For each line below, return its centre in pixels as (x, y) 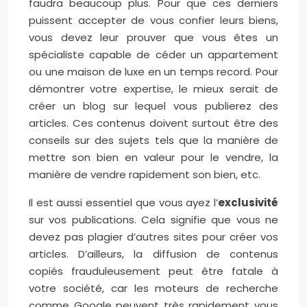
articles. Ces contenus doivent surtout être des (153, 123)
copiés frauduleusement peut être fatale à (153, 271)
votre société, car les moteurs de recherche (153, 288)
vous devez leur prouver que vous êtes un (153, 37)
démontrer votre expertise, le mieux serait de (153, 89)
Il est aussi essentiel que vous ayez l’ (123, 202)
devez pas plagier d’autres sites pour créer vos (153, 237)
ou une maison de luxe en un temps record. (142, 72)
